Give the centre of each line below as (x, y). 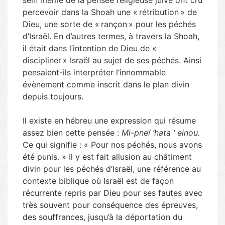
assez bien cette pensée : (72, 133)
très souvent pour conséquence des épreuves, (110, 205)
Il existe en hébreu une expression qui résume (109, 121)
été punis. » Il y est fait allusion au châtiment (107, 157)
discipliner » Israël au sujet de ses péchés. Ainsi (112, 60)
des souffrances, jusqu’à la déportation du (102, 217)
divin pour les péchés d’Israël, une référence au (112, 169)
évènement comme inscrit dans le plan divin (106, 84)
